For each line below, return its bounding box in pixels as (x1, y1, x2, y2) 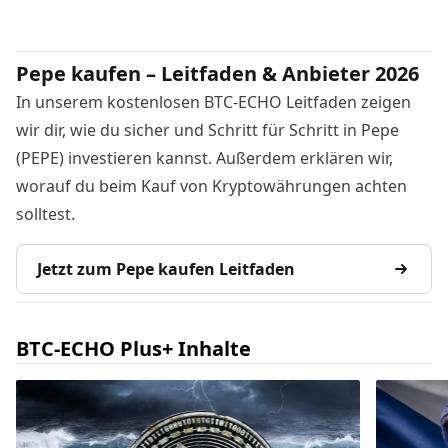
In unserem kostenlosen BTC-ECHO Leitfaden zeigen (16, 91, 411, 114)
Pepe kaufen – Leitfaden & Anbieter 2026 (16, 60, 419, 88)
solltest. (16, 203, 75, 226)
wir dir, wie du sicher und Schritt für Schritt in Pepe (16, 119, 399, 142)
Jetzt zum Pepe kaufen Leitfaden (37, 258, 295, 281)
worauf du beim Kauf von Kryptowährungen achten (16, 175, 407, 198)
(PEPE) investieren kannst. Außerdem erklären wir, (16, 147, 393, 170)
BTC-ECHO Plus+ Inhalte (16, 335, 251, 363)
